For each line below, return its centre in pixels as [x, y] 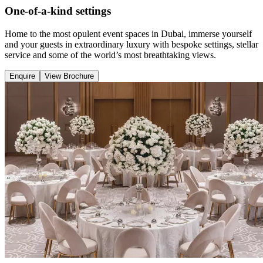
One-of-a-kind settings [58, 11]
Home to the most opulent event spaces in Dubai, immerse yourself [128, 33]
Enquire [22, 76]
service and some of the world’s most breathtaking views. [110, 55]
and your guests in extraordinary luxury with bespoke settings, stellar [131, 44]
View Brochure [69, 76]
